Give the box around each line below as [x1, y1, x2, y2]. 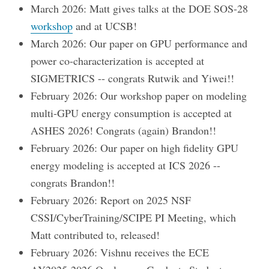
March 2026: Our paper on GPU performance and [31, 36, 248, 51]
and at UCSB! [73, 19, 138, 34]
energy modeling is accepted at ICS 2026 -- [31, 158, 221, 173]
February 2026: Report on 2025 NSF [31, 193, 192, 208]
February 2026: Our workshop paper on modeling [31, 88, 247, 103]
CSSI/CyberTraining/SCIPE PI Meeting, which [31, 210, 237, 225]
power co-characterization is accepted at [31, 53, 205, 68]
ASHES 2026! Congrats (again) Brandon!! [31, 123, 217, 138]
